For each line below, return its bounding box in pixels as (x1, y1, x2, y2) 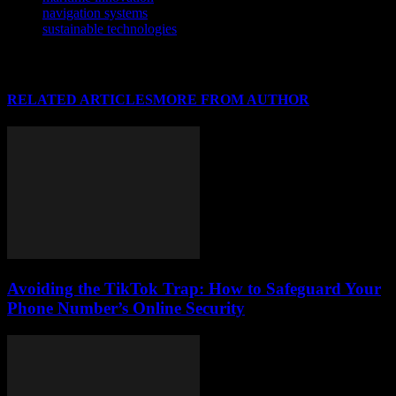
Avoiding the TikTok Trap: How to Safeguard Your (7, 278, 381, 298)
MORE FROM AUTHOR (153, 91, 309, 107)
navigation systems (42, 4, 148, 20)
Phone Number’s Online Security (7, 298, 245, 317)
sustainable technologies (42, 20, 177, 36)
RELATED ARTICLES (7, 91, 153, 107)
